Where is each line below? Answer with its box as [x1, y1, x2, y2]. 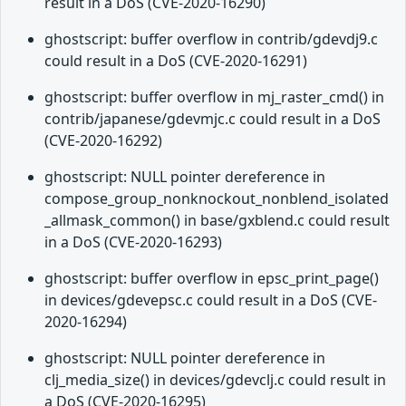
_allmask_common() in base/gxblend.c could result [44, 210, 390, 231]
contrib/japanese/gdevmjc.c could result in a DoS [44, 109, 381, 130]
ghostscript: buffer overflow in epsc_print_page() [44, 268, 379, 289]
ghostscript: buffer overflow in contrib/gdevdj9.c [44, 29, 378, 50]
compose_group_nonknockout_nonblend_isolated [44, 188, 389, 209]
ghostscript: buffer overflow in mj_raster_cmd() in [44, 87, 384, 108]
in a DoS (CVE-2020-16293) [44, 232, 222, 253]
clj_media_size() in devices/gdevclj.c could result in [44, 370, 386, 391]
